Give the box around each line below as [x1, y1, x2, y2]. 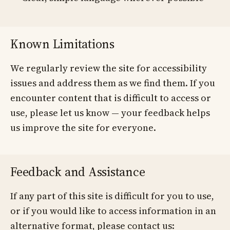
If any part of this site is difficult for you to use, [10, 189, 214, 202]
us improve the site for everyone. [10, 121, 156, 134]
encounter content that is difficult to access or [10, 91, 211, 104]
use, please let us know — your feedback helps [10, 106, 210, 119]
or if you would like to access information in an [10, 204, 216, 217]
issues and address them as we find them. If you [10, 76, 215, 89]
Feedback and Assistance [10, 163, 145, 180]
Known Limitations [10, 35, 114, 52]
